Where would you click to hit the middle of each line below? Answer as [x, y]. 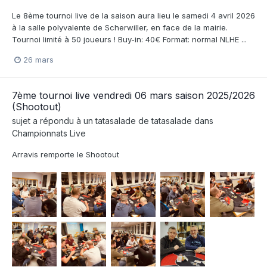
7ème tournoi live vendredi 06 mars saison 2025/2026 [133, 95]
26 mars [38, 59]
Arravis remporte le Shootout [66, 154]
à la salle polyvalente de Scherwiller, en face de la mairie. [120, 27]
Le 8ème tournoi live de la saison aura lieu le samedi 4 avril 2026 [133, 15]
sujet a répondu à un [54, 120]
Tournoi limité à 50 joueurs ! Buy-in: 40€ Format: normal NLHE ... [129, 39]
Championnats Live [49, 133]
